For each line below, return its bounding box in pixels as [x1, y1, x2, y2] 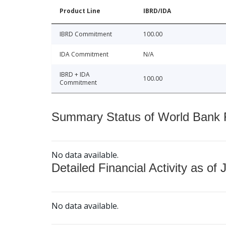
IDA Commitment [60, 50, 108, 59]
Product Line [60, 7, 100, 16]
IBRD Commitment [60, 30, 112, 39]
